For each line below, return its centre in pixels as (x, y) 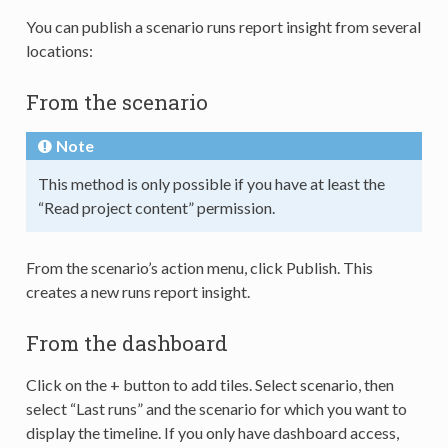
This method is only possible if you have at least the (211, 183)
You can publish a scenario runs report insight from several (223, 26)
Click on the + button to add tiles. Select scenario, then (209, 384)
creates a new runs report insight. (137, 291)
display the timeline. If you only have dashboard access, (212, 432)
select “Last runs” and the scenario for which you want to (216, 408)
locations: (59, 50)
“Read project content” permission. (156, 207)
